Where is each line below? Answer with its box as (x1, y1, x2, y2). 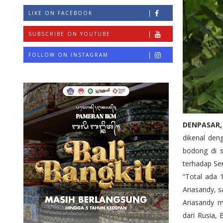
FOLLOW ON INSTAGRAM (28, 51, 109, 58)
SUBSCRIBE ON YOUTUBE (28, 30, 111, 37)
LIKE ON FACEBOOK (28, 9, 93, 16)
